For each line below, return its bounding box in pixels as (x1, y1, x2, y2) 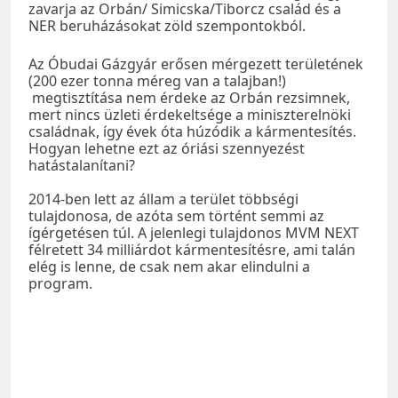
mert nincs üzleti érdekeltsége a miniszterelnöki (28, 104, 351, 124)
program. (28, 273, 92, 293)
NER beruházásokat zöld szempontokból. (28, 15, 306, 36)
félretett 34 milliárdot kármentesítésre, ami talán (28, 239, 355, 259)
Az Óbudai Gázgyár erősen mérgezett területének (28, 53, 363, 74)
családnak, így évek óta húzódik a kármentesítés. (28, 121, 356, 141)
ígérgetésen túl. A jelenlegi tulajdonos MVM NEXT (28, 222, 359, 243)
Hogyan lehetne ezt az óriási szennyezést (28, 138, 305, 158)
